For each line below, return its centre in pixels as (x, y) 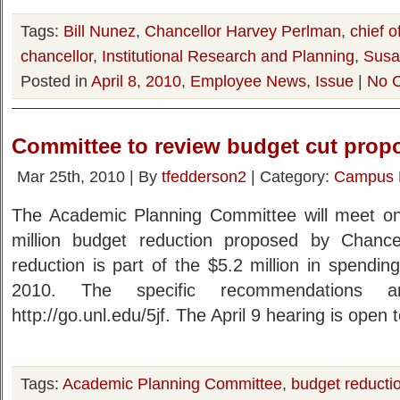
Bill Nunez (100, 31)
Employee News (248, 81)
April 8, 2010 (136, 81)
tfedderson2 (204, 176)
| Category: (290, 176)
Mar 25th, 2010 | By (89, 176)
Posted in (56, 81)
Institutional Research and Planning (228, 56)
